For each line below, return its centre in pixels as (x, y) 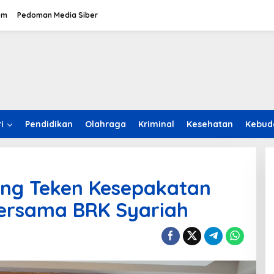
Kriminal (156, 124)
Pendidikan (49, 124)
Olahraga (106, 124)
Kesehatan (210, 124)
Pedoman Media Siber (57, 15)
